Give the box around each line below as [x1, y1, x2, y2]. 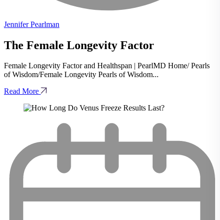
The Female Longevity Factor [4, 38, 154, 52]
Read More [4, 87, 41, 96]
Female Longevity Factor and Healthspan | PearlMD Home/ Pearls [4, 61, 210, 70]
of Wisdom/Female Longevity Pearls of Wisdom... [4, 70, 159, 79]
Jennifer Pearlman [4, 20, 59, 28]
